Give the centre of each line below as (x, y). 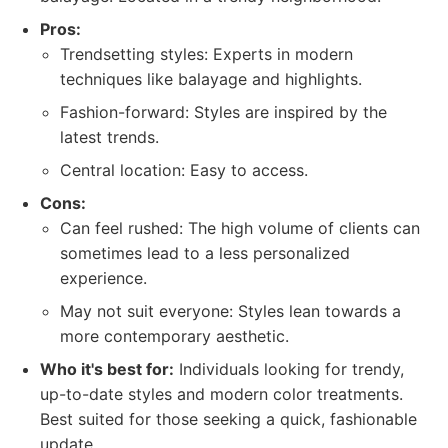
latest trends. (109, 137)
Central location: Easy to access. (184, 170)
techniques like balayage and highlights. (211, 79)
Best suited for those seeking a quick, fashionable (228, 419)
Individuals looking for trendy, (289, 369)
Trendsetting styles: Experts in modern (206, 54)
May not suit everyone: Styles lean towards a (230, 311)
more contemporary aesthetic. (174, 336)
